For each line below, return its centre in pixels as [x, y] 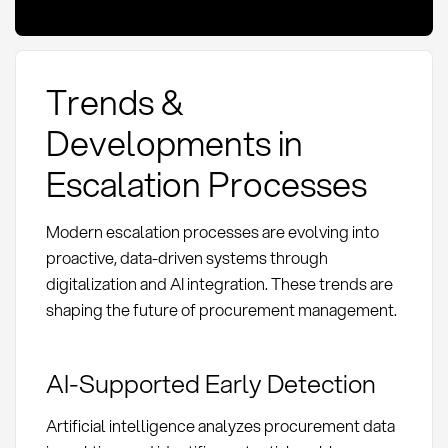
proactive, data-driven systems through [186, 258]
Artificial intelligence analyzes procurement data [220, 425]
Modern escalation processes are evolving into [212, 232]
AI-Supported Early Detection [210, 382]
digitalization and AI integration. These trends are [219, 284]
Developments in [174, 143]
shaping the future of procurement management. [221, 310]
